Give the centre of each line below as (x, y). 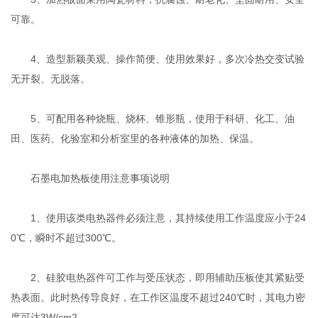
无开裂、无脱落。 (51, 79)
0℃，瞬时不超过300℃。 (66, 238)
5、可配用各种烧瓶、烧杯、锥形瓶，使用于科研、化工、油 (153, 119)
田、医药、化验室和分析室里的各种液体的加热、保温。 (135, 139)
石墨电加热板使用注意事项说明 (91, 179)
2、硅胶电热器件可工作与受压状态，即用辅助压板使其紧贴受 (158, 278)
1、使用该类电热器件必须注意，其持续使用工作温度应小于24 (159, 218)
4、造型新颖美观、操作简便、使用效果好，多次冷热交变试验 (158, 59)
